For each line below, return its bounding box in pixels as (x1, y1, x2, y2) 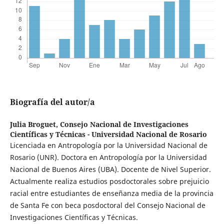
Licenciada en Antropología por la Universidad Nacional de (9, 140, 207, 150)
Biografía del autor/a (9, 96, 95, 108)
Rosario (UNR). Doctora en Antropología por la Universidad (9, 152, 207, 162)
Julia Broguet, (9, 119, 60, 129)
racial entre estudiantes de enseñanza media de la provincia (9, 188, 213, 198)
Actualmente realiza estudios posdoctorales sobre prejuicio (9, 176, 209, 186)
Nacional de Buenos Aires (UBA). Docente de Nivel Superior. (9, 164, 211, 174)
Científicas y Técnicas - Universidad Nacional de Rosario (9, 129, 207, 139)
